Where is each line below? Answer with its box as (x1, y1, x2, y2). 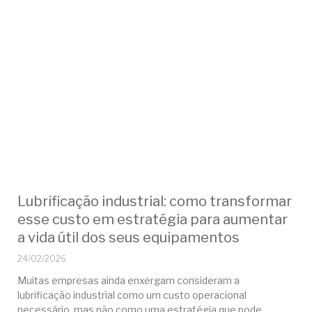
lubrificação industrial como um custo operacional (17, 289, 247, 302)
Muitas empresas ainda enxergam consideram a (17, 274, 240, 287)
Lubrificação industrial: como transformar (17, 193, 292, 210)
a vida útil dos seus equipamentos (17, 229, 240, 247)
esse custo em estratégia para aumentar (17, 211, 288, 228)
